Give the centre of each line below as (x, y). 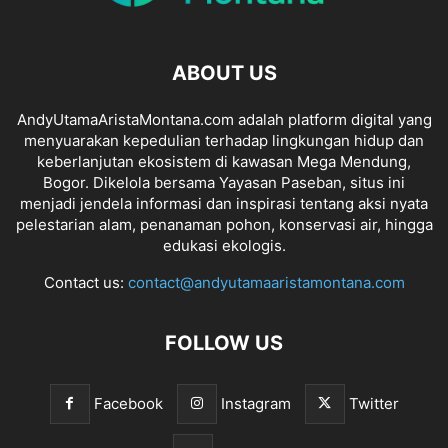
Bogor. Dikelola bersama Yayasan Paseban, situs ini (224, 182)
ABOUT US (224, 72)
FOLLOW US (224, 342)
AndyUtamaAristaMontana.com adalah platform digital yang (224, 119)
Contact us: (85, 282)
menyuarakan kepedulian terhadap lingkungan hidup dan (224, 140)
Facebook (128, 403)
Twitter (373, 403)
